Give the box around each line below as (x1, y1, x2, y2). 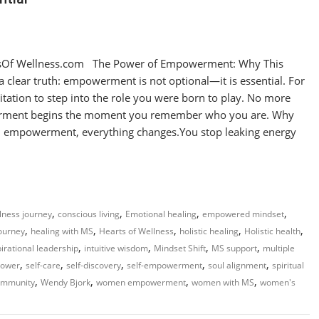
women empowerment (96, 276, 186, 288)
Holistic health (244, 224, 300, 237)
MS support (211, 241, 257, 254)
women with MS (192, 276, 254, 288)
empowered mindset (202, 207, 284, 220)
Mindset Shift (154, 241, 206, 254)
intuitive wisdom (84, 241, 148, 254)
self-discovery (66, 258, 121, 271)
